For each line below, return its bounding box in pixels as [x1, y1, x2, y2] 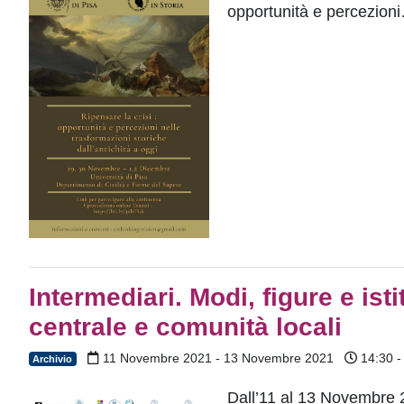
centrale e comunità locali [29, 312, 342, 341]
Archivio [32, 353, 73, 364]
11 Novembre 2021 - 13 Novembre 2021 [98, 350, 334, 365]
